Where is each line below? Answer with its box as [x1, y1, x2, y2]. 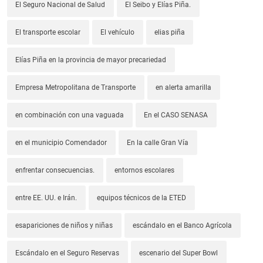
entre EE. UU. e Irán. [15, 193, 77, 202]
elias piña [154, 28, 185, 36]
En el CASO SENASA [144, 110, 208, 119]
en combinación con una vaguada [15, 110, 124, 119]
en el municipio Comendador [15, 138, 107, 147]
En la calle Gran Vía [127, 138, 189, 147]
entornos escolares [114, 166, 175, 174]
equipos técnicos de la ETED [97, 193, 187, 202]
